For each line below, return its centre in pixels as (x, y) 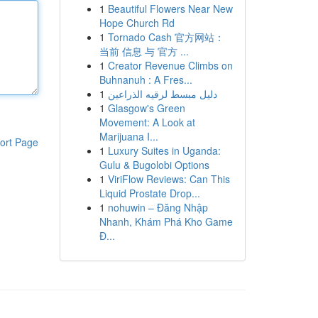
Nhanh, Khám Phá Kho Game (166, 221)
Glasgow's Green (146, 108)
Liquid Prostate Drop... (149, 193)
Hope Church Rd (137, 23)
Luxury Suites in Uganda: (164, 150)
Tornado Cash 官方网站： (166, 37)
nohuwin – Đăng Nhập (158, 207)
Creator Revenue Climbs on (170, 65)
